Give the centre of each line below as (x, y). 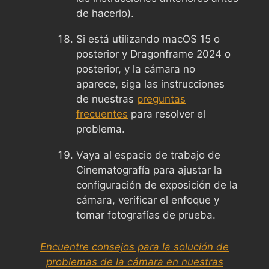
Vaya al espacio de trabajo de (148, 155)
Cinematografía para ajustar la (149, 170)
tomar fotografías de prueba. (146, 215)
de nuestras (107, 99)
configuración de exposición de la (157, 185)
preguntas (161, 99)
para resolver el (167, 114)
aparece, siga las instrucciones (150, 84)
